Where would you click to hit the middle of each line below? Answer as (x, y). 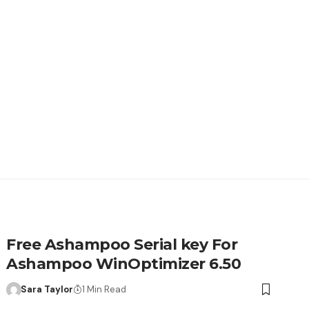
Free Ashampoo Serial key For (122, 245)
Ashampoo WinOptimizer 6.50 (124, 264)
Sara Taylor (47, 290)
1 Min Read (104, 290)
